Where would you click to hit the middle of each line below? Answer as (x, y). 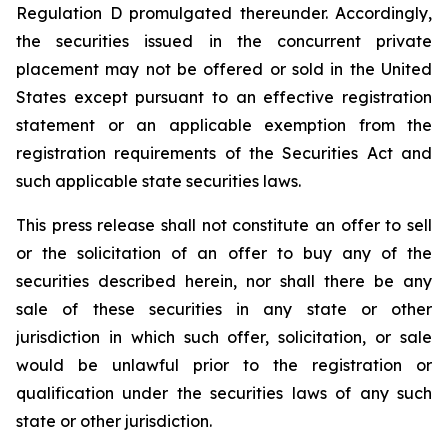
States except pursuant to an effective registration (224, 97)
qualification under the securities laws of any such (224, 393)
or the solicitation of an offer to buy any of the (224, 253)
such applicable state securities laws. (158, 181)
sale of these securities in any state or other (224, 309)
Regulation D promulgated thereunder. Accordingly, (224, 13)
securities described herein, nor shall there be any (224, 281)
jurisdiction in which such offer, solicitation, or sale (224, 337)
